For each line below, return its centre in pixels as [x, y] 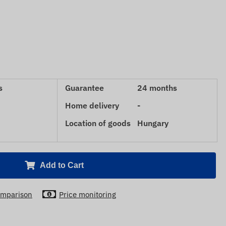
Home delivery [92, 105]
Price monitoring [88, 194]
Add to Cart [62, 165]
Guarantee [84, 88]
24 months [157, 88]
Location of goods [98, 123]
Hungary [153, 123]
